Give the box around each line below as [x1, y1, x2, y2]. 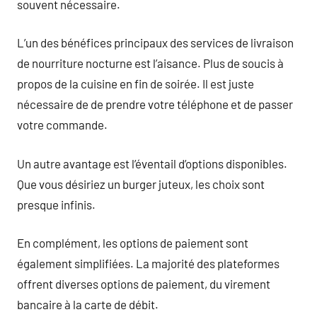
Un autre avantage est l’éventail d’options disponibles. [17, 156, 287, 171]
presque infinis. [17, 197, 96, 212]
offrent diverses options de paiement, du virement [17, 277, 270, 291]
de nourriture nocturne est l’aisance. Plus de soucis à [17, 56, 284, 70]
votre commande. [17, 117, 108, 132]
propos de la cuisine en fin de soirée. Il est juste [17, 76, 254, 91]
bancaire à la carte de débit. [17, 297, 158, 311]
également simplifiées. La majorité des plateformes [17, 256, 279, 270]
